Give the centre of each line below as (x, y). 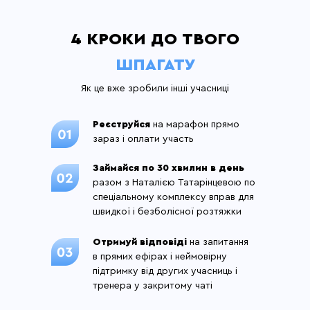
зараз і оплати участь (143, 139)
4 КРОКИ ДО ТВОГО (155, 39)
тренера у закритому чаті (153, 286)
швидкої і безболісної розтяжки (167, 212)
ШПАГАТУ (155, 65)
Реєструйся (121, 125)
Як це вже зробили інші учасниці (155, 89)
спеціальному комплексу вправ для (173, 197)
